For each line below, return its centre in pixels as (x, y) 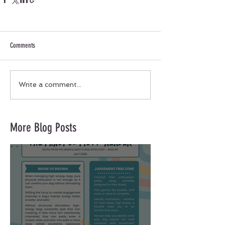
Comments (23, 45)
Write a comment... (50, 85)
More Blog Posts (43, 127)
